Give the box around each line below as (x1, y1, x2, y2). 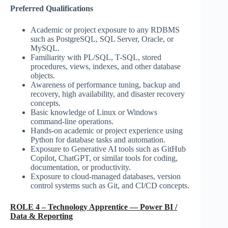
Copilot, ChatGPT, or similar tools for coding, (31, 154, 178, 163)
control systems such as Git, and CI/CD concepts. (31, 181, 189, 190)
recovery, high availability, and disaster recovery (31, 90, 185, 99)
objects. (31, 71, 55, 80)
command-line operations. (31, 117, 113, 126)
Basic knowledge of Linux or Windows (31, 108, 157, 117)
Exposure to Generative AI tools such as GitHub (31, 145, 186, 154)
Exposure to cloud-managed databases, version (31, 172, 181, 181)
